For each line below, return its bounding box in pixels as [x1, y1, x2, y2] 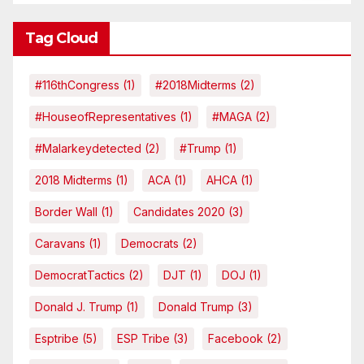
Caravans [35, 236, 85, 251]
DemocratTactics [35, 268, 125, 283]
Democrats [121, 236, 179, 251]
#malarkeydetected [35, 141, 141, 156]
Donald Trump [158, 300, 234, 314]
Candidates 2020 [133, 205, 225, 219]
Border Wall [35, 205, 97, 219]
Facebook [208, 331, 263, 346]
